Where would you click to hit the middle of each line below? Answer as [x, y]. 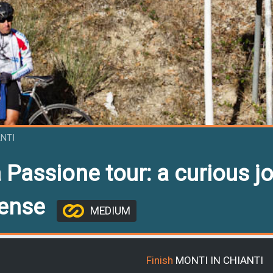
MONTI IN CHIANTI [219, 260]
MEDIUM [110, 211]
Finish [160, 260]
